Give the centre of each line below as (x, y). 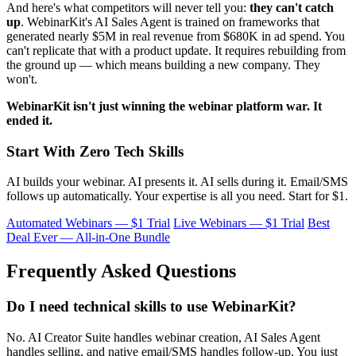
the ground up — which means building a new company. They (163, 64)
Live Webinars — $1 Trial (239, 223)
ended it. (29, 120)
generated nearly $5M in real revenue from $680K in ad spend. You (176, 36)
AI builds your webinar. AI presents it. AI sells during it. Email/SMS (177, 182)
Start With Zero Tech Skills (95, 151)
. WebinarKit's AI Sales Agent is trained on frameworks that (170, 21)
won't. (22, 79)
